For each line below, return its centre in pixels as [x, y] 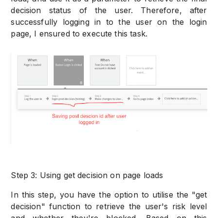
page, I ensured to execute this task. [79, 33]
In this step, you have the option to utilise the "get [109, 194]
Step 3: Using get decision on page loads [87, 175]
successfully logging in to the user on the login [109, 22]
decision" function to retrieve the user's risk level [109, 206]
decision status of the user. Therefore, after [109, 10]
